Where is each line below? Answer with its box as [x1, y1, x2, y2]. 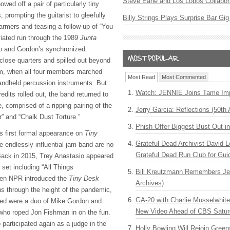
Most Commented [162, 74, 206, 80]
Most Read [128, 74, 155, 80]
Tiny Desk [69, 175, 99, 182]
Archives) [136, 179, 164, 187]
